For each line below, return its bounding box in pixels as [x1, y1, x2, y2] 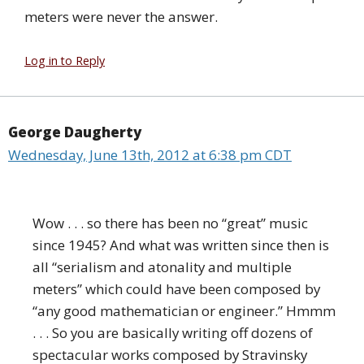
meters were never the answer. [24, 7, 218, 27]
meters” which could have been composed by [32, 279, 320, 298]
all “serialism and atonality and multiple [32, 257, 292, 276]
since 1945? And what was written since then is [32, 235, 329, 254]
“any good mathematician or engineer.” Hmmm [32, 301, 336, 320]
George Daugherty [8, 122, 141, 141]
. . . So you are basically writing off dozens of [32, 323, 313, 342]
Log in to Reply [24, 52, 105, 68]
